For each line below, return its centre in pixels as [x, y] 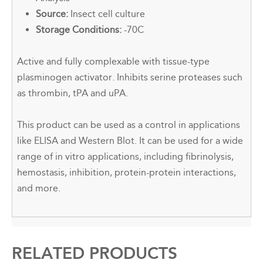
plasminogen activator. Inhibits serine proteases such [130, 77]
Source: [52, 14]
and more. [40, 188]
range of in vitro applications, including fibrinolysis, [125, 157]
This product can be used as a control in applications [129, 125]
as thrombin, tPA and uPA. [73, 93]
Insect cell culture [107, 14]
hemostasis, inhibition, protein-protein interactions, [127, 173]
